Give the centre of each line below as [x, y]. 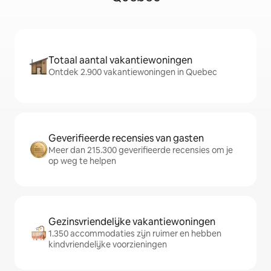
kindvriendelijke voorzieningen [108, 244]
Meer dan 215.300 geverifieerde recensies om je [141, 150]
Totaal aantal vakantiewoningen [120, 60]
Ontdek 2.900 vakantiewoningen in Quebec [133, 72]
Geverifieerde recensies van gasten [126, 138]
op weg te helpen [82, 161]
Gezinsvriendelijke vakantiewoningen [132, 222]
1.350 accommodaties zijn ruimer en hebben [135, 233]
